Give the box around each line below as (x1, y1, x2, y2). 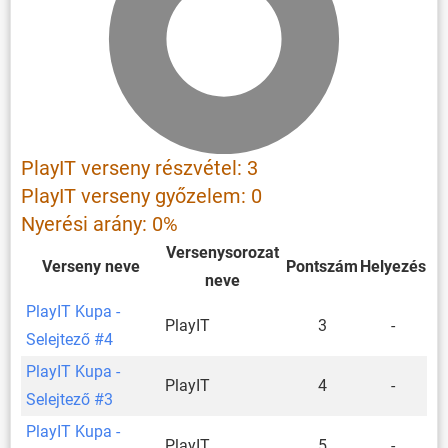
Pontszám (286, 256, 358, 276)
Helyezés (360, 256, 426, 276)
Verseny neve (41, 256, 140, 276)
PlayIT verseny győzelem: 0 (21, 183, 262, 208)
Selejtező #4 (26, 329, 113, 349)
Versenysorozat (166, 242, 279, 262)
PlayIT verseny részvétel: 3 (21, 155, 258, 180)
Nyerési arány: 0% (21, 211, 178, 236)
